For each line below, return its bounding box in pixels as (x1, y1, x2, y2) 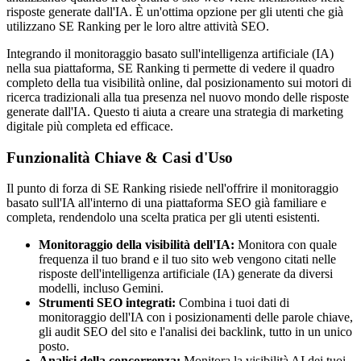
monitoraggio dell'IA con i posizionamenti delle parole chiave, (39, 310, 353, 325)
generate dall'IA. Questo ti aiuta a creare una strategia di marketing (6, 104, 343, 118)
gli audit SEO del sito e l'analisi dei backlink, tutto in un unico (39, 325, 352, 339)
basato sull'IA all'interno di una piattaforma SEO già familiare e (6, 196, 326, 210)
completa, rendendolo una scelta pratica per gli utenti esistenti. (6, 210, 320, 225)
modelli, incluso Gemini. (39, 281, 164, 296)
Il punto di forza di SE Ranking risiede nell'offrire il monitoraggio (6, 181, 338, 196)
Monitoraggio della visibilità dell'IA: (39, 238, 234, 252)
